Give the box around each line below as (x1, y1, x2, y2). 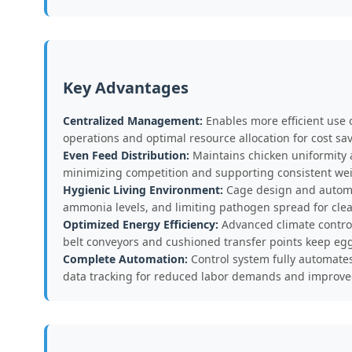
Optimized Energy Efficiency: (63, 217, 218, 232)
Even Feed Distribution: (63, 148, 189, 163)
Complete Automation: (63, 251, 188, 266)
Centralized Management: (63, 113, 203, 128)
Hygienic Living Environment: (63, 182, 223, 197)
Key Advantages (63, 77, 189, 98)
